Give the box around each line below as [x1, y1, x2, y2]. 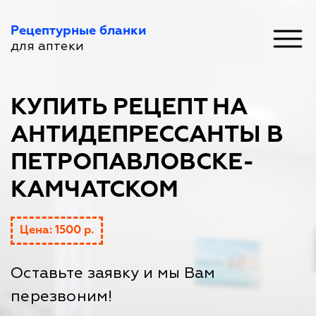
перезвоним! [11, 286, 112, 306]
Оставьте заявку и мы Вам [11, 263, 215, 283]
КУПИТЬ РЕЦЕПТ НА [11, 96, 248, 119]
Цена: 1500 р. [20, 225, 94, 236]
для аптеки [11, 38, 84, 54]
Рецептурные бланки [11, 25, 146, 37]
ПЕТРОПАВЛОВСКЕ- [11, 151, 255, 174]
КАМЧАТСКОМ [11, 178, 178, 202]
